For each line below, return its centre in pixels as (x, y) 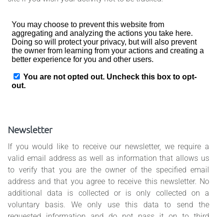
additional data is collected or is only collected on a (108, 193)
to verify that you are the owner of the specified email (108, 170)
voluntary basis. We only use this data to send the (108, 205)
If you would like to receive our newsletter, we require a (108, 147)
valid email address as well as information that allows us (108, 158)
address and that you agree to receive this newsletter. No (108, 182)
